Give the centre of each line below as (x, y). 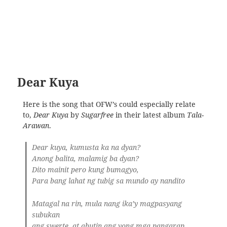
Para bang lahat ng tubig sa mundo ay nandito (109, 181)
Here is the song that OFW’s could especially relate (109, 104)
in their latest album (150, 115)
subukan (46, 215)
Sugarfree (97, 115)
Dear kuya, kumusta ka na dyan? (86, 148)
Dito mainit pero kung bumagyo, (86, 170)
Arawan (36, 125)
